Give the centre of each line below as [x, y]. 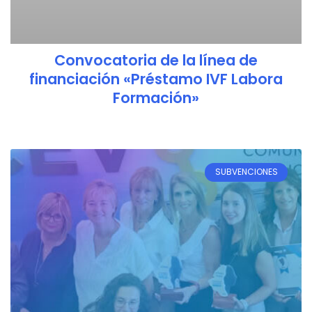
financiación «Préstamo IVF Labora [156, 79]
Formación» [156, 98]
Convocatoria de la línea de [156, 61]
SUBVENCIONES [246, 172]
